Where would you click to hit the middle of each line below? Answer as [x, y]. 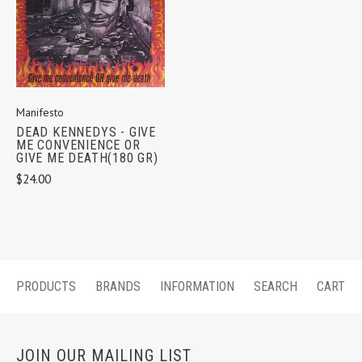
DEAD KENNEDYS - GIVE [86, 133]
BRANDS [118, 286]
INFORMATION [197, 286]
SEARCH [276, 286]
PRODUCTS [46, 286]
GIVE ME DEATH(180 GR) [87, 158]
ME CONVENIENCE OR [78, 145]
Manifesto [40, 113]
